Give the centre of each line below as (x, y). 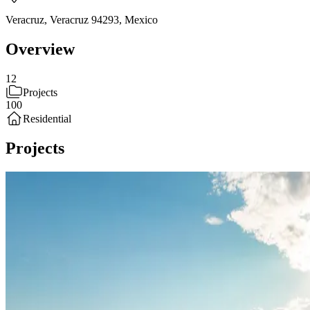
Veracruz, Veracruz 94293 (62, 19)
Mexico (141, 19)
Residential (47, 118)
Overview (40, 49)
